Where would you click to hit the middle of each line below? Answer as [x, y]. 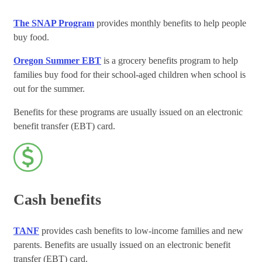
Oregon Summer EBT [57, 60]
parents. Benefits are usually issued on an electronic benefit [122, 244]
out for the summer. [49, 88]
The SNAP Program [54, 23]
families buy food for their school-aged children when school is [130, 74]
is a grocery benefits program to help [171, 60]
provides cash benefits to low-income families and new [141, 230]
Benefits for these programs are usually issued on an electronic [128, 112]
